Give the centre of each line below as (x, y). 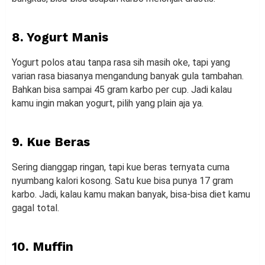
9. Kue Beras (51, 142)
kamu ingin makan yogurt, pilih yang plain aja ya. (108, 104)
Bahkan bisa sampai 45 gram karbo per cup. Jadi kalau (122, 90)
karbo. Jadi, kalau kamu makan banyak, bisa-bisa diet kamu (131, 195)
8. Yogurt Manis (60, 37)
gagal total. (35, 208)
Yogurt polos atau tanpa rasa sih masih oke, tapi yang (121, 63)
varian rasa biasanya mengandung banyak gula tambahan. (128, 76)
